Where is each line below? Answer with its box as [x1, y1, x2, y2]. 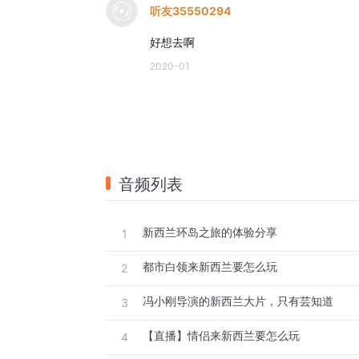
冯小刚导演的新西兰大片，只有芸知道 [143, 294, 333, 309]
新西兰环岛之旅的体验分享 [143, 225, 277, 240]
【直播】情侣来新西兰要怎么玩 [143, 329, 300, 343]
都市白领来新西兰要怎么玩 [143, 260, 277, 274]
